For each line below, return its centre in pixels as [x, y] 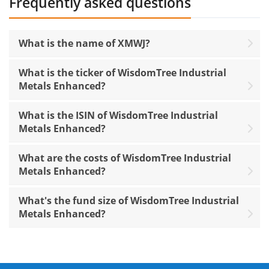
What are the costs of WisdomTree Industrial [125, 158]
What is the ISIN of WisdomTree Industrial [118, 116]
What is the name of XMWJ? [84, 44]
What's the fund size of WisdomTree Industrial [129, 201]
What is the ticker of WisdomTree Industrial [122, 73]
